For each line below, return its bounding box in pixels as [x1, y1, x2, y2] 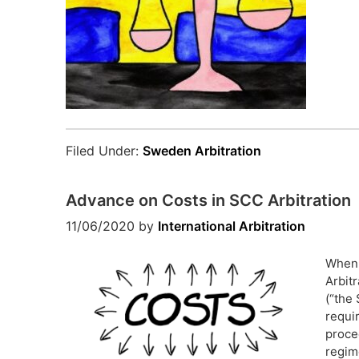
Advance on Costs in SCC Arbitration [66, 191, 351, 210]
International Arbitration [158, 218, 305, 234]
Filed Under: [66, 143, 143, 159]
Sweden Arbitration [143, 143, 261, 159]
